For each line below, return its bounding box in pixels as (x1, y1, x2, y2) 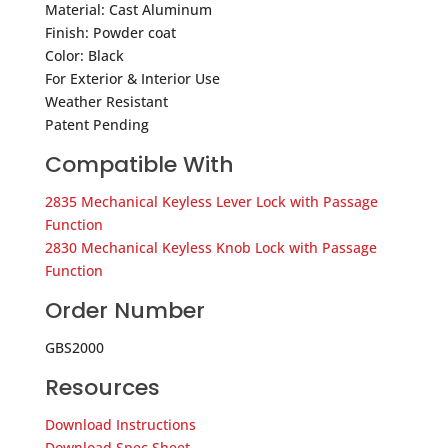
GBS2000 (44, 337, 104, 357)
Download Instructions (44, 414, 196, 434)
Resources (44, 371, 160, 403)
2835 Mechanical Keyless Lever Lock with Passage (44, 191, 378, 211)
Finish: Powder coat (44, 22, 176, 42)
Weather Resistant (44, 91, 168, 111)
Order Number (44, 294, 205, 326)
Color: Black (44, 45, 124, 65)
